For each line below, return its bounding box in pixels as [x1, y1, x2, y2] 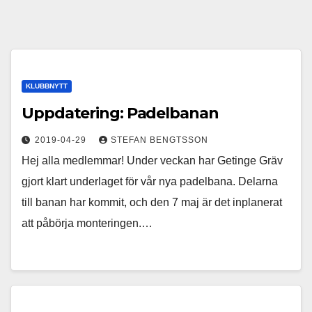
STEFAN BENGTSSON [111, 135, 208, 145]
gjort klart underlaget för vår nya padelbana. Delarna [22, 175, 278, 187]
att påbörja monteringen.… [22, 217, 153, 229]
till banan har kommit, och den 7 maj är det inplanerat [22, 196, 282, 208]
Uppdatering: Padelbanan [22, 104, 219, 123]
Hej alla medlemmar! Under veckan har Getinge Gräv [22, 155, 283, 166]
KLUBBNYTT [26, 82, 68, 90]
